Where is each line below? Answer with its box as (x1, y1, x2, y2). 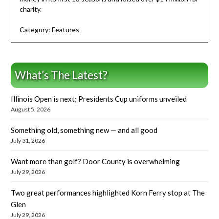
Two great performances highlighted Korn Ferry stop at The (11, 188, 205, 197)
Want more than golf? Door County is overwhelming (11, 157, 180, 166)
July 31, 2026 (11, 137, 45, 145)
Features (51, 25, 79, 34)
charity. (19, 5, 42, 14)
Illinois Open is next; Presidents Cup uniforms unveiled (11, 94, 187, 104)
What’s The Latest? (15, 68, 108, 82)
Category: (19, 25, 50, 34)
